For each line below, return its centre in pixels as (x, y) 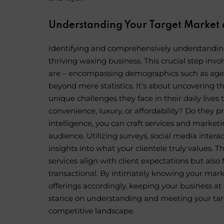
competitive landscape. (91, 211)
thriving (64, 61)
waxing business (110, 61)
